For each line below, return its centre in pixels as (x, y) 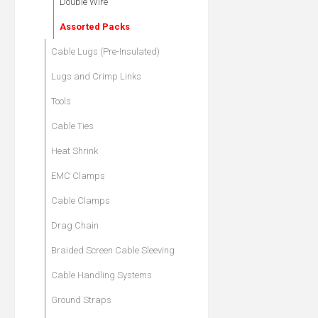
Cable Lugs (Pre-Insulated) (105, 52)
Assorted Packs (95, 27)
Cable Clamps (81, 201)
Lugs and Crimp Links (96, 77)
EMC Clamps (78, 176)
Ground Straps (81, 300)
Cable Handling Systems (102, 275)
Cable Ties (72, 126)
